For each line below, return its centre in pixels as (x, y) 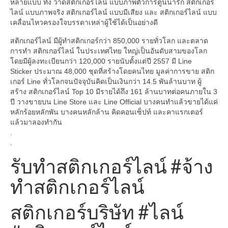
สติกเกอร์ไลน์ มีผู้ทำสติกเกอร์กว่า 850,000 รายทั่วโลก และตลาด (109, 41)
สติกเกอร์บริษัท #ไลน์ (97, 212)
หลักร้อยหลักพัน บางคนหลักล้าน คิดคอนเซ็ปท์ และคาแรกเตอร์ (107, 112)
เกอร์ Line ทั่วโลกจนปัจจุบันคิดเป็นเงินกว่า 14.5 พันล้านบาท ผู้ (106, 82)
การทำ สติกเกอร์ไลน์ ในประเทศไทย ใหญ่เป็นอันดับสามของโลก (109, 51)
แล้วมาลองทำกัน (36, 122)
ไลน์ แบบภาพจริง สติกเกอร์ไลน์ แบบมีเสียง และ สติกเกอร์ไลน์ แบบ (113, 12)
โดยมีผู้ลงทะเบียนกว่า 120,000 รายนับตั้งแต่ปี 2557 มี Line (101, 61)
